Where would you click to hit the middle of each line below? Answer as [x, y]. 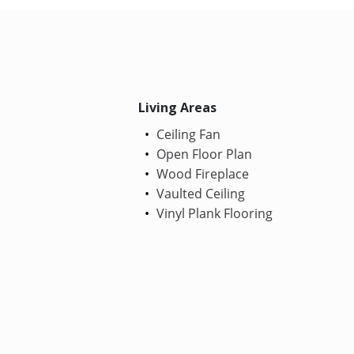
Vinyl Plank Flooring [213, 213]
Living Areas [178, 107]
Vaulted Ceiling [200, 193]
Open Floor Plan [203, 154]
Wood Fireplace [201, 173]
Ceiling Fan [187, 134]
